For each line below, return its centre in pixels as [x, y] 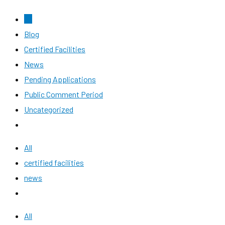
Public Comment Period [64, 94]
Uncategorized [49, 109]
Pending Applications [60, 79]
